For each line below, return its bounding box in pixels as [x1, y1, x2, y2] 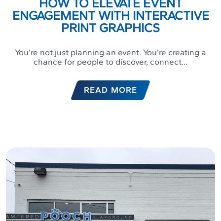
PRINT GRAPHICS [61, 20, 160, 36]
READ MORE [84, 85, 137, 95]
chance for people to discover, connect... [34, 57, 187, 67]
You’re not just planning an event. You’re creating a [15, 47, 206, 58]
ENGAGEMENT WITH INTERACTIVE [12, 8, 209, 23]
